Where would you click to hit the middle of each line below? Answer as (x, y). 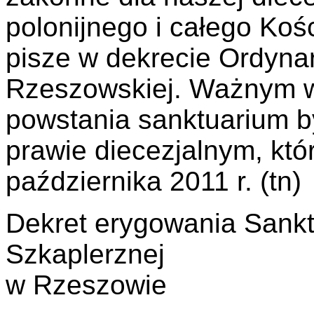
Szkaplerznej (85, 254)
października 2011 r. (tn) (153, 182)
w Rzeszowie (86, 285)
